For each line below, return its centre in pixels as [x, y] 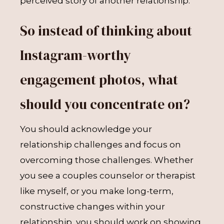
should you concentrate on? [105, 104]
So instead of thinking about [106, 31]
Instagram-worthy [75, 55]
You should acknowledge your [86, 129]
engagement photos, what [99, 80]
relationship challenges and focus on [100, 144]
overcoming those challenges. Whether [107, 160]
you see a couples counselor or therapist [108, 175]
